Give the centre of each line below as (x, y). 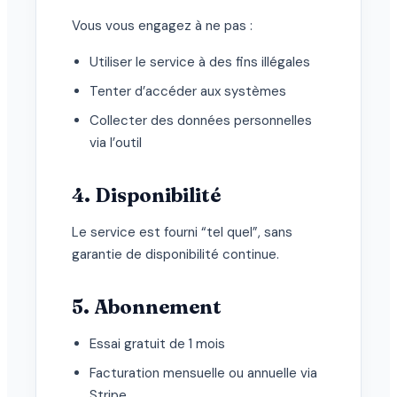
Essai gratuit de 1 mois (157, 344)
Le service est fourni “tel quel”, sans (182, 233)
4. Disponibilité (146, 195)
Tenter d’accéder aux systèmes (188, 92)
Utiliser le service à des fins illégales (200, 62)
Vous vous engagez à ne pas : (162, 26)
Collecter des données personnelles (201, 121)
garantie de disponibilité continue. (175, 255)
